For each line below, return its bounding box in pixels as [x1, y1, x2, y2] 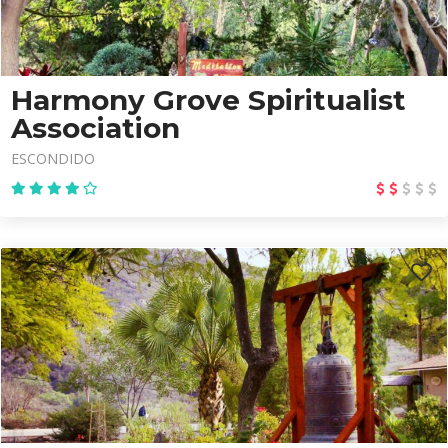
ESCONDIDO [11, 149, 95, 168]
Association [11, 111, 180, 145]
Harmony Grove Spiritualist [11, 83, 406, 117]
